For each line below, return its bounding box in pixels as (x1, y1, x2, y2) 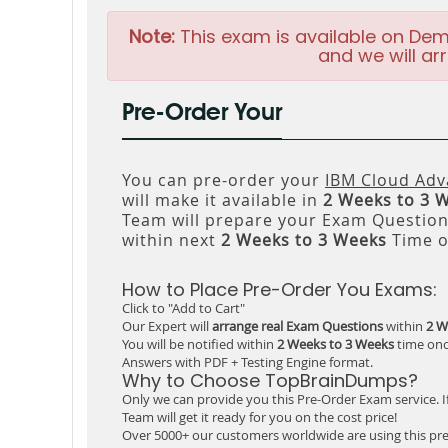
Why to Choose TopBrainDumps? (122, 368, 418, 393)
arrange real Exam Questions (212, 317, 383, 335)
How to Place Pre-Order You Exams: (122, 277, 437, 302)
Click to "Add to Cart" (122, 299, 245, 317)
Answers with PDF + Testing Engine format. (122, 353, 373, 371)
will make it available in (122, 189, 323, 211)
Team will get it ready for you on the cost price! (122, 408, 397, 426)
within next (122, 229, 221, 251)
